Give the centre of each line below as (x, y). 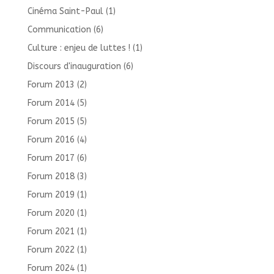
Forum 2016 (51, 140)
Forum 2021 (51, 232)
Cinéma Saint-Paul (65, 12)
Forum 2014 (51, 103)
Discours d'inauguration (74, 67)
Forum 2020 (51, 213)
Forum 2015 (51, 122)
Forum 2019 (51, 195)
